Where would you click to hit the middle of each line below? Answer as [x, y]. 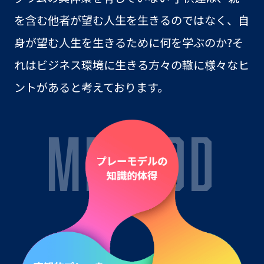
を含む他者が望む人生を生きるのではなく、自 [131, 20]
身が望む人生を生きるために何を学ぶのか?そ [128, 43]
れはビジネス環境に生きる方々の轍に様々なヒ [131, 65]
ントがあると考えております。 [91, 88]
